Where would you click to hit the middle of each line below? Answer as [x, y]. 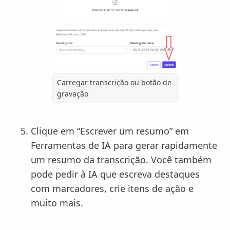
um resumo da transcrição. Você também [121, 160]
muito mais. [57, 203]
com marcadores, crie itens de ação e [112, 188]
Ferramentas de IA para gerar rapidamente [124, 145]
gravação [73, 94]
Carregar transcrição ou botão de [114, 82]
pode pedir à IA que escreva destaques [115, 174]
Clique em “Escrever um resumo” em [110, 131]
